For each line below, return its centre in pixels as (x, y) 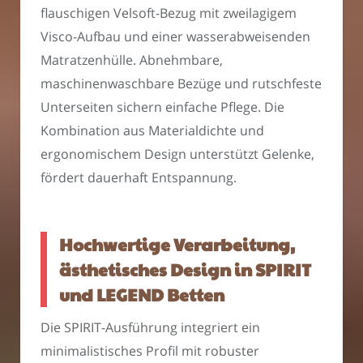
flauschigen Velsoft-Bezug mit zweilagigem (169, 13)
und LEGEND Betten (142, 295)
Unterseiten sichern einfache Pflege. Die (162, 107)
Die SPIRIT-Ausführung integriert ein (150, 327)
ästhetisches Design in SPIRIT (185, 270)
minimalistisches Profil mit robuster (150, 350)
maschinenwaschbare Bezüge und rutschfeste (181, 83)
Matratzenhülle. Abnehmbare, (132, 60)
